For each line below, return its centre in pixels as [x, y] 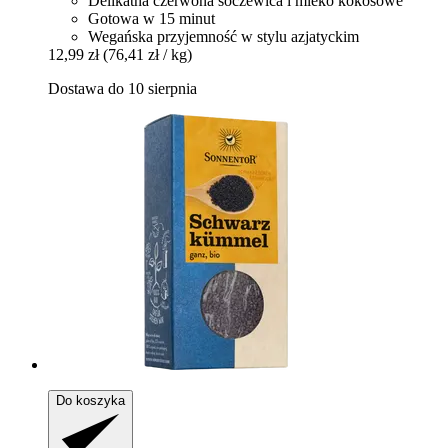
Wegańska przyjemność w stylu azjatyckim [223, 37]
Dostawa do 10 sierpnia [122, 89]
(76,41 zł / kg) [147, 55]
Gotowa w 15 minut [151, 19]
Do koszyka [90, 401]
